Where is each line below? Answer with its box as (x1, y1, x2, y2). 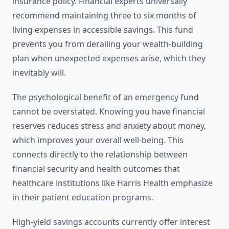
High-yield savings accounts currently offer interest (12, 216, 210, 228)
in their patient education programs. (12, 192, 153, 203)
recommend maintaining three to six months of (12, 10, 196, 21)
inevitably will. (12, 67, 66, 79)
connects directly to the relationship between (12, 149, 188, 161)
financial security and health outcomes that (12, 163, 180, 175)
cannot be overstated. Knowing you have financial (12, 106, 205, 118)
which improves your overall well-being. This (12, 134, 184, 146)
